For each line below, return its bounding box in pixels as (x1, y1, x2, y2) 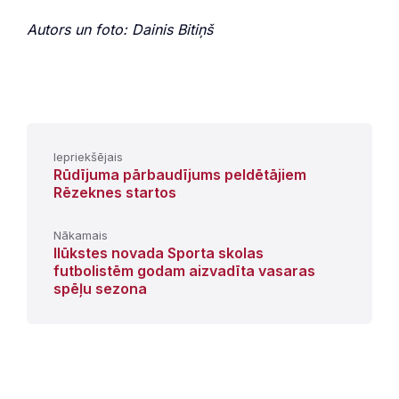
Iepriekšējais (53, 149, 123, 164)
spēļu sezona (53, 279, 147, 297)
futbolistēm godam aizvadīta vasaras (53, 261, 315, 280)
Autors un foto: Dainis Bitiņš (27, 20, 213, 38)
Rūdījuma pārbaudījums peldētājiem (53, 165, 306, 183)
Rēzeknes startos (53, 183, 176, 201)
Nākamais (53, 227, 108, 242)
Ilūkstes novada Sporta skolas (53, 243, 264, 262)
